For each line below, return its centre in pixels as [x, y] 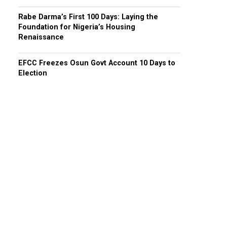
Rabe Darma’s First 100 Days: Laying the [88, 17]
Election [33, 73]
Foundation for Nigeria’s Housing [77, 27]
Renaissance [41, 37]
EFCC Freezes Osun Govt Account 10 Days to [97, 63]
